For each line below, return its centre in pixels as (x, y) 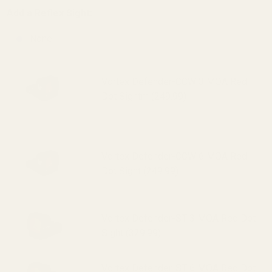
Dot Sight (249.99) (140, 171)
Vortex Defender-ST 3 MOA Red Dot (178, 219)
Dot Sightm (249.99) (144, 97)
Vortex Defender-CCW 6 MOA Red (174, 157)
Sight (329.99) (131, 233)
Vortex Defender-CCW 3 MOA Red (174, 82)
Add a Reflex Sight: (49, 13)
